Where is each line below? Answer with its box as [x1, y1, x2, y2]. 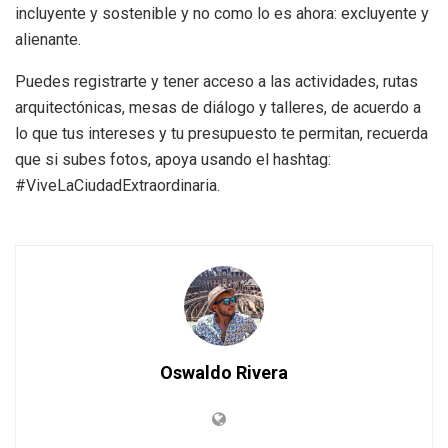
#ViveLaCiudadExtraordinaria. [15, 176, 220, 196]
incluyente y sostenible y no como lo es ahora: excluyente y [15, 4, 429, 24]
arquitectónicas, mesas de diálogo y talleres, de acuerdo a [15, 98, 421, 118]
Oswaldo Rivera [160, 362, 288, 384]
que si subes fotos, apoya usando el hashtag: [15, 150, 331, 170]
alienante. [15, 30, 81, 50]
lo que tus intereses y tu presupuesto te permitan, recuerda [15, 124, 428, 144]
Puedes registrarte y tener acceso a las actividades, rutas [15, 72, 418, 92]
